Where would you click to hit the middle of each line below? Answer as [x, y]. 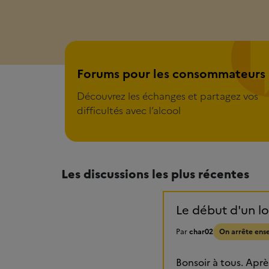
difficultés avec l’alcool [128, 111]
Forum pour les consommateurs [137, 48]
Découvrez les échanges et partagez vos [167, 96]
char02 [201, 232]
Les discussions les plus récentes [155, 173]
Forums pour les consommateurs [171, 74]
